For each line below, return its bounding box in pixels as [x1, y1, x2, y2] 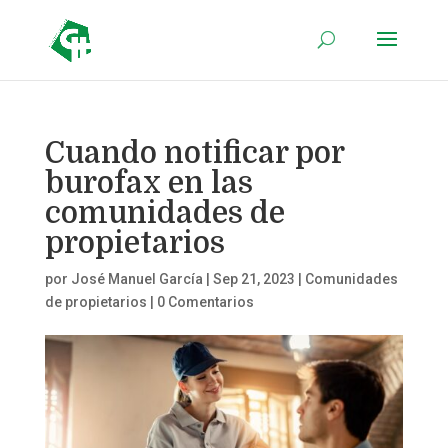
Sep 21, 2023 [212, 271, 295, 287]
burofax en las [44, 166, 253, 200]
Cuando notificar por [44, 136, 344, 170]
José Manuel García [70, 271, 203, 287]
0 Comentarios [156, 294, 254, 310]
